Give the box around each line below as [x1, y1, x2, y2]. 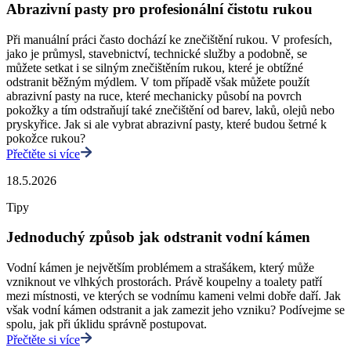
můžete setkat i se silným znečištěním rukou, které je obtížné [6, 60, 303, 74]
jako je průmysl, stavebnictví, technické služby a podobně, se [6, 46, 307, 60]
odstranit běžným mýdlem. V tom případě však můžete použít [6, 74, 309, 89]
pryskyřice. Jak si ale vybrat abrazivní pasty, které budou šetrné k [6, 117, 327, 131]
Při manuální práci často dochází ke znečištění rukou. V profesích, [6, 32, 332, 46]
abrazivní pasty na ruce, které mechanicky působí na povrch [6, 89, 302, 103]
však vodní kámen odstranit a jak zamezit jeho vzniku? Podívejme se [6, 303, 345, 317]
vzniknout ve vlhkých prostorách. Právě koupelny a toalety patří [6, 275, 322, 289]
